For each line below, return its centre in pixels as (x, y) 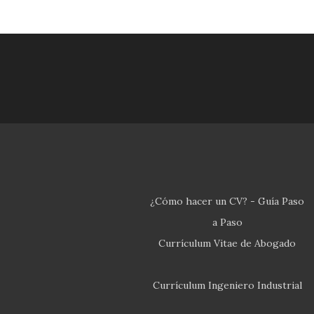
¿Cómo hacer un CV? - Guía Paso (227, 201)
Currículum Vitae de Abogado (227, 243)
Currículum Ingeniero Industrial (227, 285)
